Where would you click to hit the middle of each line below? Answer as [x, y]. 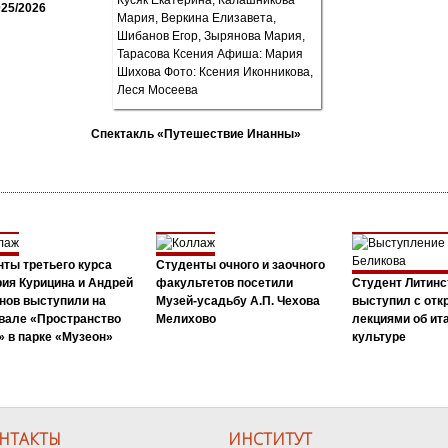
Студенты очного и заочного [240, 264]
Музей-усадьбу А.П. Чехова [237, 300]
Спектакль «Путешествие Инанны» [195, 133]
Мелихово [185, 318]
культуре [378, 336]
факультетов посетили [224, 282]
